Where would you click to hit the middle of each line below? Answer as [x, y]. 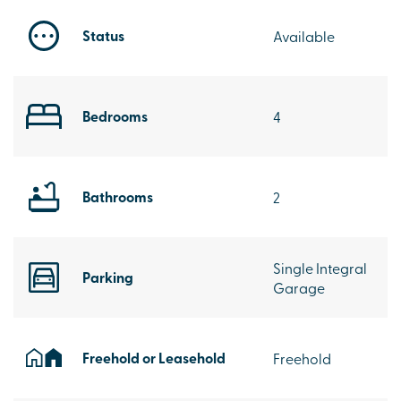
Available [304, 35]
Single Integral [320, 267]
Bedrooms [115, 115]
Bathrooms [118, 196]
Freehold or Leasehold [154, 357]
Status [103, 35]
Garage [299, 287]
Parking [108, 277]
